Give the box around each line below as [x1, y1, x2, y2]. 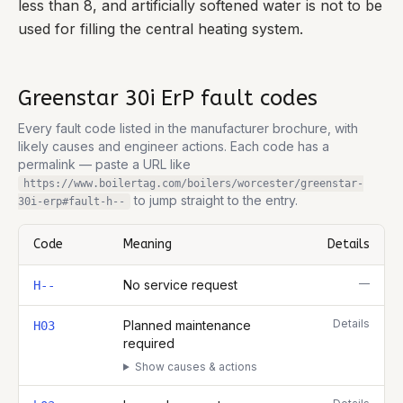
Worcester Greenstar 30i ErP [228, 264, 398, 280]
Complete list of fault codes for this [18, 264, 228, 280]
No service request [123, 277, 237, 292]
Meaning [123, 237, 172, 252]
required [123, 336, 175, 351]
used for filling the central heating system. [18, 20, 303, 38]
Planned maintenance [123, 318, 251, 333]
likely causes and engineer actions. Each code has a [18, 139, 329, 154]
